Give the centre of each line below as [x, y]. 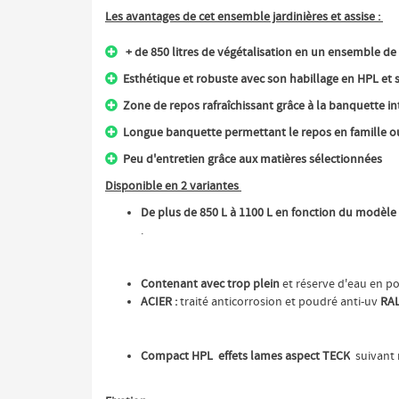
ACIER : [160, 302]
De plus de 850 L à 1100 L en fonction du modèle [269, 213]
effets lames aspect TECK [284, 357]
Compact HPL [178, 357]
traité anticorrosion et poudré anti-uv [279, 302]
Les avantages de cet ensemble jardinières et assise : [244, 17]
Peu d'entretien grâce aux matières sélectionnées [252, 159]
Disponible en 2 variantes [173, 186]
